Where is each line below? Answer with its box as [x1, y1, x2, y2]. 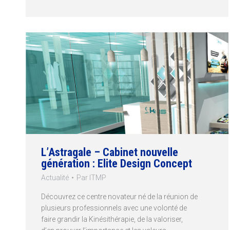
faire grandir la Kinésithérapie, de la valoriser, [41, 215, 183, 223]
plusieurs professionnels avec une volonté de [41, 203, 187, 212]
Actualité [41, 173, 69, 182]
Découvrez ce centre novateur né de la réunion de [41, 192, 198, 201]
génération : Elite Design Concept [41, 157, 192, 170]
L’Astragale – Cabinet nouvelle [41, 145, 178, 159]
